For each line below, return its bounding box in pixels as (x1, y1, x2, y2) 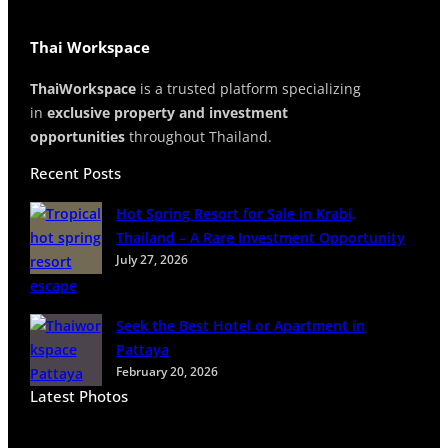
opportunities (29, 126, 125, 146)
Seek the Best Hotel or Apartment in (115, 316, 365, 336)
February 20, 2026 (115, 364, 218, 380)
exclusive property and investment (46, 102, 288, 122)
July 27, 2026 (115, 252, 188, 268)
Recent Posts (29, 162, 121, 183)
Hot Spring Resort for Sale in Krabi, (115, 204, 356, 224)
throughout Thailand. (124, 126, 276, 146)
